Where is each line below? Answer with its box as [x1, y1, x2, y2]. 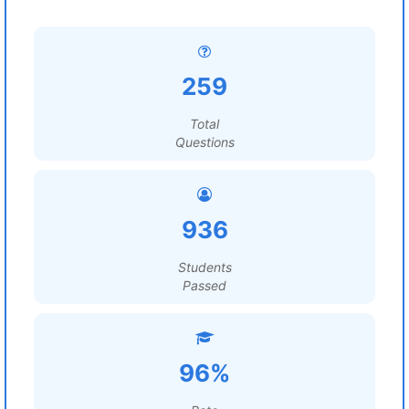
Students [177, 259, 232, 275]
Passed [183, 278, 226, 293]
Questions [174, 134, 235, 150]
